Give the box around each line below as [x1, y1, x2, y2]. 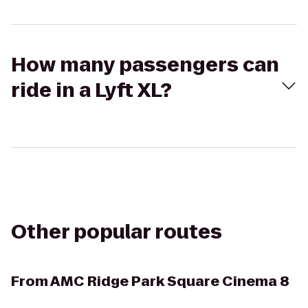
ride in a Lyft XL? [11, 77, 172, 104]
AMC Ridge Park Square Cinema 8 [50, 272, 289, 291]
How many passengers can [11, 52, 279, 78]
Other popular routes [11, 219, 222, 245]
